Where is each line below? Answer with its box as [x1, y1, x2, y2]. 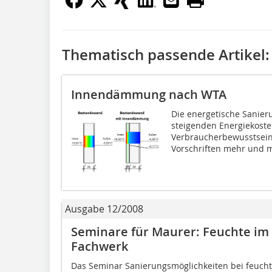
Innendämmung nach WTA [71, 86, 226, 103]
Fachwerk [71, 237, 128, 254]
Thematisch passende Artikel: [62, 44, 270, 64]
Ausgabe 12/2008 [65, 202, 143, 216]
